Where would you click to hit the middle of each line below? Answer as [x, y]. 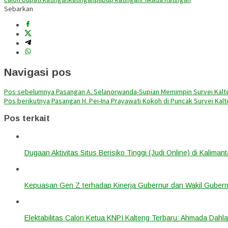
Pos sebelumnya [29, 91]
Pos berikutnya [27, 101]
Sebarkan [19, 9]
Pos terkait [27, 118]
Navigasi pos [38, 72]
